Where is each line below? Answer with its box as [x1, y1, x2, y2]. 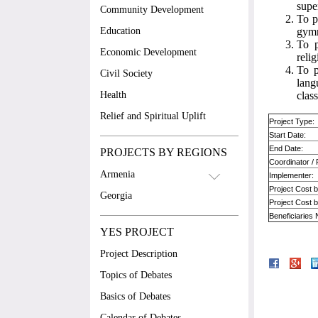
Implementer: [269, 171, 314, 180]
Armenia [100, 169, 135, 180]
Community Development [100, 4, 204, 15]
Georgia [100, 190, 132, 201]
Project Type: [269, 117, 315, 126]
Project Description [100, 248, 177, 259]
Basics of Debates [100, 291, 170, 302]
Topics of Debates [100, 270, 172, 280]
